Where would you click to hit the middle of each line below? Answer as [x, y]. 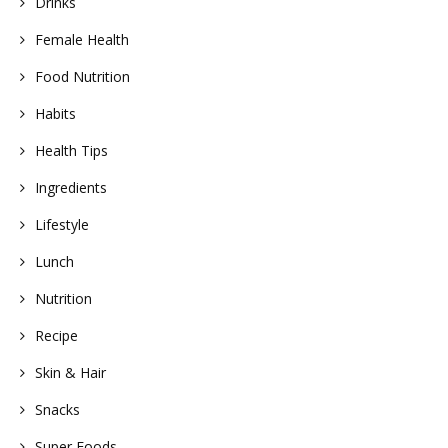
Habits [55, 113]
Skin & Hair [70, 372]
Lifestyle [62, 224]
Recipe [56, 335]
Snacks [57, 409]
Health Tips [71, 150]
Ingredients [71, 187]
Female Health [82, 39]
